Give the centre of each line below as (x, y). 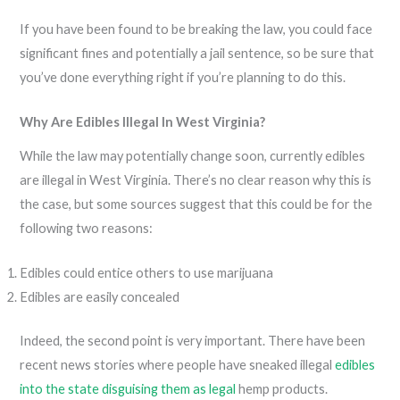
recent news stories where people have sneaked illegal (178, 364)
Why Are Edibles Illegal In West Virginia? (143, 122)
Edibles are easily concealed (101, 296)
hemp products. (283, 388)
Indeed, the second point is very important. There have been (193, 340)
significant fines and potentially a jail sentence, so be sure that (197, 54)
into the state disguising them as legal (128, 388)
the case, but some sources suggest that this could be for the (196, 204)
